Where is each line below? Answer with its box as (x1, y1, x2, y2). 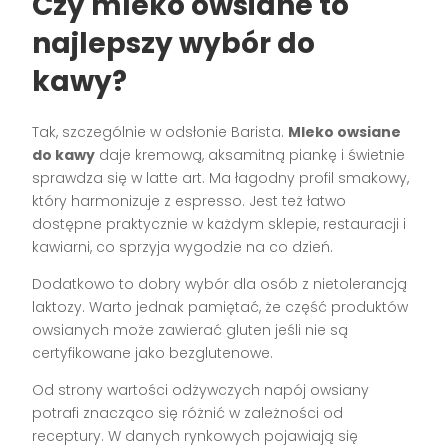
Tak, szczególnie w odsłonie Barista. (32, 122, 289, 142)
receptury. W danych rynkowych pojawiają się (32, 426, 359, 446)
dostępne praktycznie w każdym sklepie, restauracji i (32, 214, 407, 234)
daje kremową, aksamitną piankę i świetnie (95, 145, 406, 165)
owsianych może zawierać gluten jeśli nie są (32, 320, 349, 340)
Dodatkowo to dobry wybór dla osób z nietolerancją (32, 274, 408, 294)
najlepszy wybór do (32, 24, 316, 63)
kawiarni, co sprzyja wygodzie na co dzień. (32, 237, 334, 257)
